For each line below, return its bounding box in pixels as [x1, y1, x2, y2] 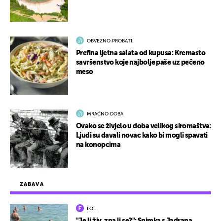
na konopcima [76, 142, 121, 149]
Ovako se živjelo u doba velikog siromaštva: [76, 123, 211, 130]
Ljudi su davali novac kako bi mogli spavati [76, 132, 208, 140]
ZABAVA [20, 182, 44, 187]
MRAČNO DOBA [87, 111, 123, 117]
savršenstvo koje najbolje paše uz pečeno [76, 59, 205, 67]
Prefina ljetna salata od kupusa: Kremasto [76, 50, 206, 57]
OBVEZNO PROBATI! [87, 38, 134, 44]
